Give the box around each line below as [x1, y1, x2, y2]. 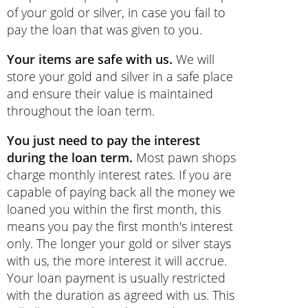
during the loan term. [7, 149, 133, 166]
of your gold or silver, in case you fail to [7, 4, 225, 21]
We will [173, 51, 214, 68]
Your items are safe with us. [7, 51, 173, 68]
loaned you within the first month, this [7, 201, 221, 218]
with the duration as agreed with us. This [7, 287, 234, 304]
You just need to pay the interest [7, 132, 200, 149]
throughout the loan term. [7, 102, 155, 120]
